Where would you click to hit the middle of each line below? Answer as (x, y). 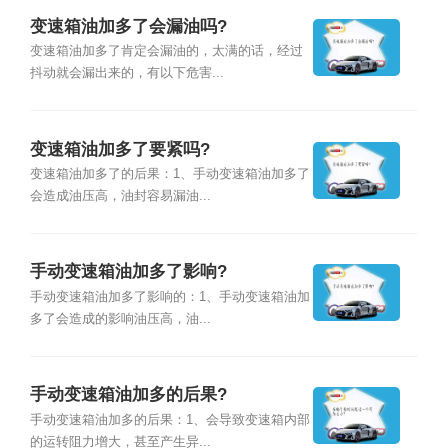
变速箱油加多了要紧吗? (119, 149)
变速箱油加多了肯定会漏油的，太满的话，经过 (166, 51)
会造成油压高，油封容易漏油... (120, 195)
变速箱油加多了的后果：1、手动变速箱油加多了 (169, 173)
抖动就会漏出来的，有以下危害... (126, 73)
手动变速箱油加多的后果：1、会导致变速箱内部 (169, 419)
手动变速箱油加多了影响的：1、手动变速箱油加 (169, 296)
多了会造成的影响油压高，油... (120, 318)
